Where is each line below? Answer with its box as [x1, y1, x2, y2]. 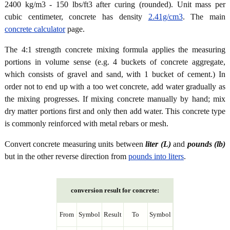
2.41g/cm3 [148, 12, 183, 22]
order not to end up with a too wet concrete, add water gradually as [5, 82, 225, 91]
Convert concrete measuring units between [5, 140, 146, 149]
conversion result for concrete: [71, 186, 159, 195]
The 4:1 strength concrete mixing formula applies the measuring [5, 45, 225, 54]
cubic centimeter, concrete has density [5, 12, 148, 22]
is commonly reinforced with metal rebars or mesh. [5, 119, 168, 128]
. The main [182, 12, 226, 22]
